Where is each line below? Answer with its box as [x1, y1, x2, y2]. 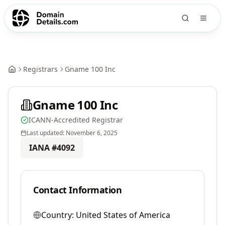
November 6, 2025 [66, 129, 118, 137]
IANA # [29, 142, 57, 153]
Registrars [23, 64, 58, 74]
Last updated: [27, 129, 66, 137]
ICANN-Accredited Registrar [29, 115, 123, 125]
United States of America [76, 209, 170, 220]
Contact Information [33, 184, 122, 196]
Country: [41, 209, 74, 220]
